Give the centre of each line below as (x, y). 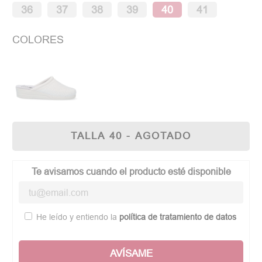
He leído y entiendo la (78, 217)
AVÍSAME (131, 254)
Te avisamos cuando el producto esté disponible (131, 172)
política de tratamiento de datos (178, 217)
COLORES (38, 40)
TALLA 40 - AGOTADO (131, 136)
